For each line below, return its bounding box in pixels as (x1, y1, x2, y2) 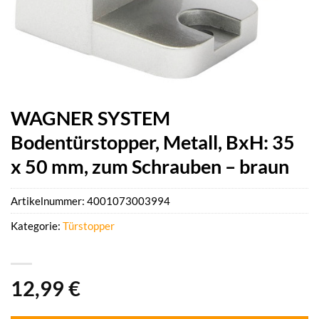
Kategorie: (11, 219, 63, 233)
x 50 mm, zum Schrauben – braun (11, 155, 289, 178)
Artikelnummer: (11, 194, 87, 208)
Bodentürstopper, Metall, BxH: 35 (11, 130, 295, 154)
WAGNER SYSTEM (11, 106, 170, 130)
